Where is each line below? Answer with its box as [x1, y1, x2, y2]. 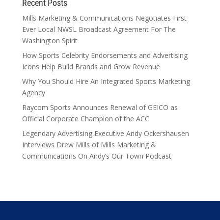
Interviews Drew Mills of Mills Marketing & [22, 140, 156, 149]
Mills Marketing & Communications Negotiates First [22, 13, 187, 23]
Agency [22, 88, 45, 97]
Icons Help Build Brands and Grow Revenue [22, 62, 160, 71]
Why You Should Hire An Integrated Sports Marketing [22, 77, 190, 86]
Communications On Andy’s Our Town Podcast [22, 151, 171, 161]
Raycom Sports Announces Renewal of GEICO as [22, 103, 178, 112]
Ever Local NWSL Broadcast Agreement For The [22, 25, 176, 34]
